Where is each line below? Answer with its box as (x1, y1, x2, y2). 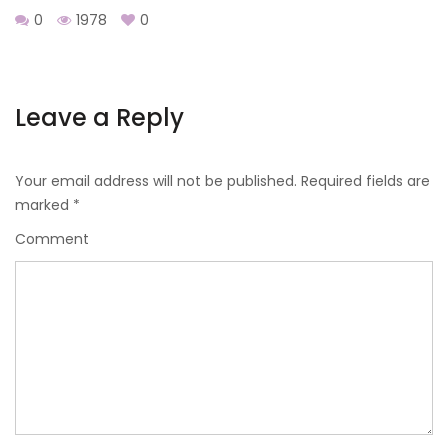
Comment (15, 229, 89, 250)
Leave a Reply (15, 101, 184, 135)
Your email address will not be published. (15, 171, 297, 192)
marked (15, 195, 73, 216)
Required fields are (301, 171, 430, 192)
